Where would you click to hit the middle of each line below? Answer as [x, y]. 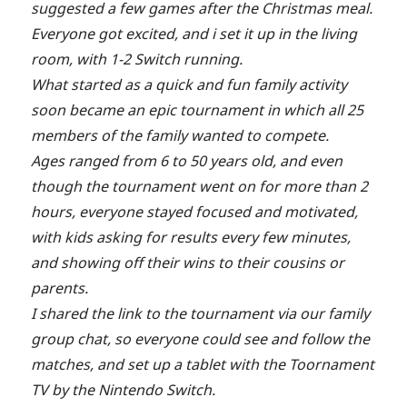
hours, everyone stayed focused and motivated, [195, 211]
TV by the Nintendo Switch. [124, 389]
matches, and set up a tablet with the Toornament [203, 364]
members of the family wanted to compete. [180, 135]
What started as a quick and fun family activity [189, 84]
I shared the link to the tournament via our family [201, 313]
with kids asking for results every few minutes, [191, 237]
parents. [60, 288]
